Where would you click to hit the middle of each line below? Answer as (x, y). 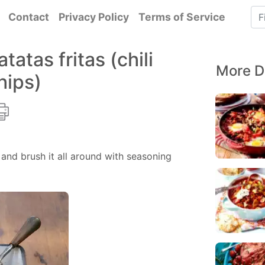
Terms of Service (182, 17)
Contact (28, 17)
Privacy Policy (93, 17)
